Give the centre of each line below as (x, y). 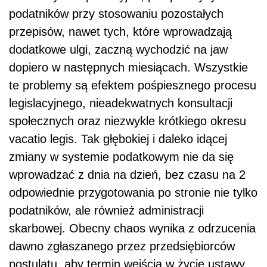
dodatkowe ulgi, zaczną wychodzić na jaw (118, 49)
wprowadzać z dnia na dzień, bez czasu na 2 (127, 174)
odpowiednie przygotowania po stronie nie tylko (133, 192)
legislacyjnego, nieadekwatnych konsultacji (121, 103)
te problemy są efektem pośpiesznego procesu (133, 85)
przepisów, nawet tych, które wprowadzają (120, 31)
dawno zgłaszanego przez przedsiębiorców (122, 246)
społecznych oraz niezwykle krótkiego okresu (128, 121)
